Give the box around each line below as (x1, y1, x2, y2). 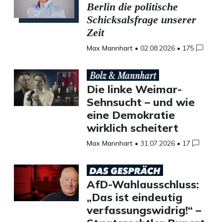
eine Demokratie (86, 108, 175, 122)
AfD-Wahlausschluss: (86, 177, 199, 191)
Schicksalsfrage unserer (86, 13, 196, 26)
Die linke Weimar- (86, 82, 182, 96)
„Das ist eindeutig (86, 190, 182, 204)
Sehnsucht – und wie (86, 95, 195, 109)
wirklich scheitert (86, 121, 178, 135)
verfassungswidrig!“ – (86, 203, 201, 217)
